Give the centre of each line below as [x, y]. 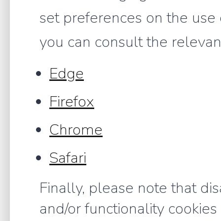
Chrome [76, 129]
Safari [68, 158]
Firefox [72, 101]
